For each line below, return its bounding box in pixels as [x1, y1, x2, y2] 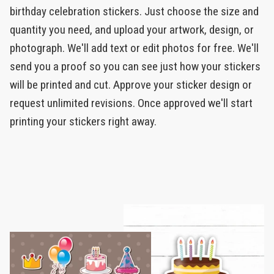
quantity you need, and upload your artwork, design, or [10, 23, 254, 37]
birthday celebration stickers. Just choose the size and [10, 4, 259, 19]
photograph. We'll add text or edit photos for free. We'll [10, 41, 259, 56]
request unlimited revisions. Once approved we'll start [10, 96, 253, 111]
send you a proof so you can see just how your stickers [10, 59, 261, 74]
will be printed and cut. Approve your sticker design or [10, 78, 252, 92]
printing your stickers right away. [10, 114, 157, 129]
